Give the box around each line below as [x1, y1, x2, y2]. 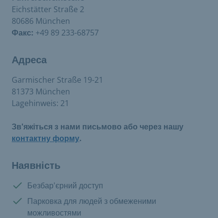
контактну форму [12, 133, 79, 144]
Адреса [12, 54, 47, 66]
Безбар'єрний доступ [27, 180, 103, 191]
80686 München [12, 16, 70, 26]
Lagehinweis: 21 [12, 98, 69, 109]
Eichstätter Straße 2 [12, 4, 84, 15]
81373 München [12, 86, 70, 97]
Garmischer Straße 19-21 [12, 74, 103, 85]
